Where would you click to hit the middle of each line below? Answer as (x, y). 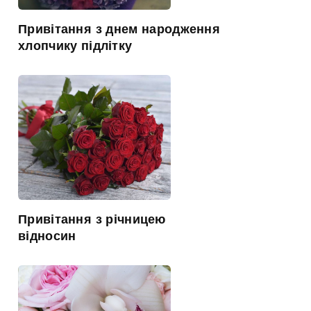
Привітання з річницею (92, 219)
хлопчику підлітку (75, 45)
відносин (47, 236)
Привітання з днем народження (119, 29)
